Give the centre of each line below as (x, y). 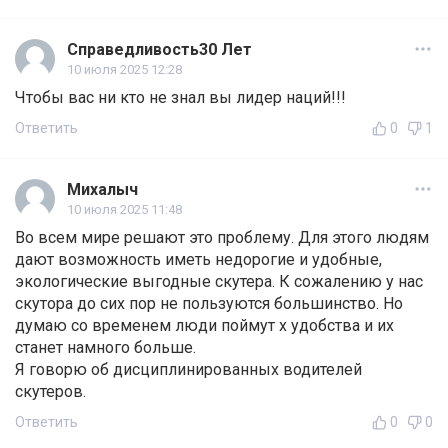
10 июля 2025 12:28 (124, 70)
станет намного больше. (105, 348)
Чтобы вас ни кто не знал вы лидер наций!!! (180, 98)
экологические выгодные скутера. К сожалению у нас (219, 282)
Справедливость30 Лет (159, 50)
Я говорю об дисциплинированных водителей (188, 370)
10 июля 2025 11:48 (124, 210)
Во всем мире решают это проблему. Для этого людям (222, 238)
